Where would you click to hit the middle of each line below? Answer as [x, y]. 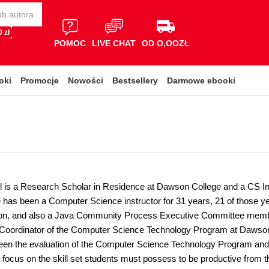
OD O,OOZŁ [166, 43]
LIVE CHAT [114, 43]
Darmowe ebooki [201, 80]
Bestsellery [135, 80]
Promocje [40, 80]
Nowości [86, 80]
